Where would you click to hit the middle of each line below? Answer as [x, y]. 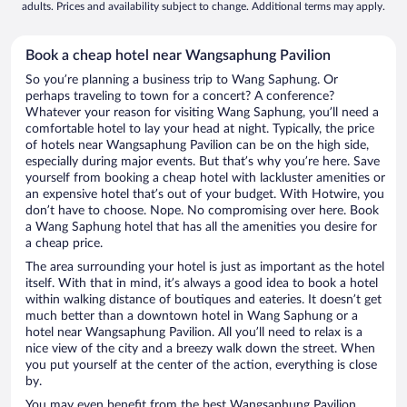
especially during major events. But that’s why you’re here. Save [203, 162]
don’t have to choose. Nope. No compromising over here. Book [202, 211]
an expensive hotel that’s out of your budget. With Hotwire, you [205, 195]
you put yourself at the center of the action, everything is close [201, 366]
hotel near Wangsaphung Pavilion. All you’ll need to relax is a [194, 333]
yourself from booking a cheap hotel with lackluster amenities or [205, 179]
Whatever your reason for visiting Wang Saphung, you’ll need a [202, 113]
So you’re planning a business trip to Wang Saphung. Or [182, 80]
